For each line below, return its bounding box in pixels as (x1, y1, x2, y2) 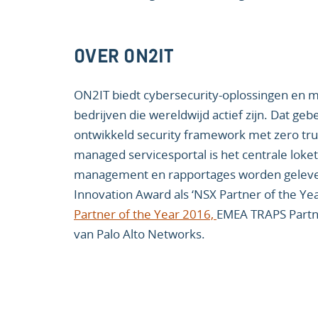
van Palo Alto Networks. (74, 226, 205, 242)
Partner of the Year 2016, (74, 206, 216, 222)
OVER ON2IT (74, 49, 174, 68)
